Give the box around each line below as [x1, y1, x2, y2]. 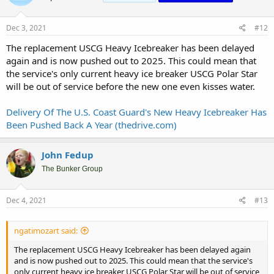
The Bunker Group [42, 165, 103, 173]
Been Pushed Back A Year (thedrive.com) [6, 119, 177, 131]
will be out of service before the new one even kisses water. [6, 80, 255, 92]
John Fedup [42, 149, 94, 161]
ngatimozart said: [14, 224, 78, 236]
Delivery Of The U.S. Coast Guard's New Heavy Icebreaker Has [6, 106, 267, 118]
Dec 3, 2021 [6, 23, 46, 33]
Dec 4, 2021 [6, 194, 46, 206]
